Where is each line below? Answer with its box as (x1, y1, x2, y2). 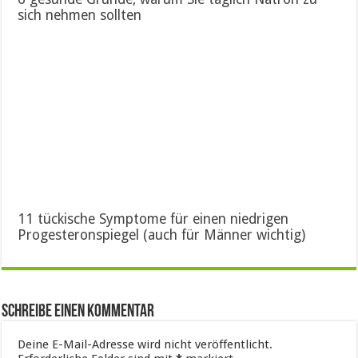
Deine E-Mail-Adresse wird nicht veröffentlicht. (18, 337, 273, 352)
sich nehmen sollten (18, 7, 142, 24)
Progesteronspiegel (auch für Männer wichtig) (18, 227, 306, 244)
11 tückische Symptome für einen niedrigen (18, 211, 289, 228)
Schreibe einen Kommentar (2, 303, 155, 322)
